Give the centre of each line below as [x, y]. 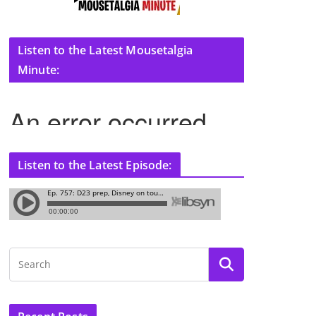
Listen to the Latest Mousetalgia [105, 50]
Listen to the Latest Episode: [95, 165]
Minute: [39, 70]
